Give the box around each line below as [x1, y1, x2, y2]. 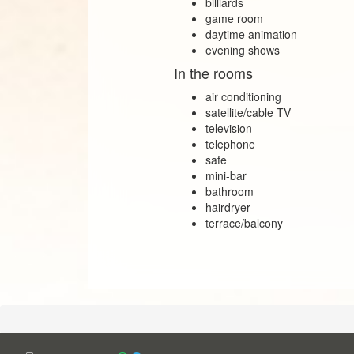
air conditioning [205, 88, 282, 104]
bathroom [205, 183, 254, 199]
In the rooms [174, 62, 254, 83]
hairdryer [205, 198, 251, 215]
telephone [205, 135, 256, 152]
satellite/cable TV [205, 104, 292, 120]
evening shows [205, 41, 281, 58]
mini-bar [205, 167, 247, 183]
